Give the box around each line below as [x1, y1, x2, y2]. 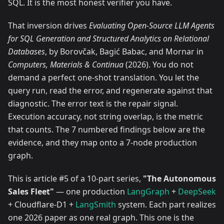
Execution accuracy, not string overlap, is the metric [8, 110, 203, 122]
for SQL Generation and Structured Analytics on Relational [8, 32, 209, 44]
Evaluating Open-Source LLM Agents [89, 19, 214, 31]
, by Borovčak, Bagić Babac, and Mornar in [45, 45, 203, 57]
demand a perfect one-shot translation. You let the [8, 71, 199, 83]
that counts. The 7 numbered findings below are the [8, 123, 205, 135]
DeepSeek [178, 185, 216, 197]
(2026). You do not [123, 58, 193, 70]
